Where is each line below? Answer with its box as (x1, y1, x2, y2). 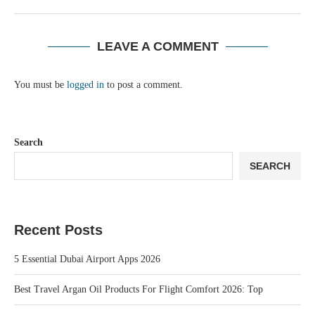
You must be (14, 79, 67, 91)
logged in (67, 79, 104, 91)
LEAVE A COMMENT (96, 39, 219, 54)
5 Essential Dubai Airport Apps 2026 (14, 254, 160, 265)
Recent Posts (14, 222, 103, 238)
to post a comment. (104, 79, 183, 91)
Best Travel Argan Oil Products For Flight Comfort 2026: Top (14, 284, 263, 295)
